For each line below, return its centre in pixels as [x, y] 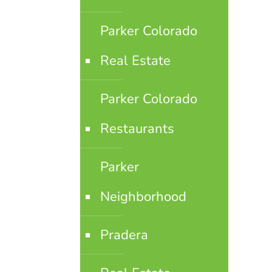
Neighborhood [143, 197]
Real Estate [135, 61]
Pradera [124, 235]
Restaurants [137, 129]
